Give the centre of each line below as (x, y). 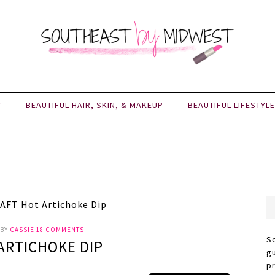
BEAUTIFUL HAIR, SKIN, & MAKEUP (95, 105)
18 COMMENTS (60, 230)
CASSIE (22, 230)
